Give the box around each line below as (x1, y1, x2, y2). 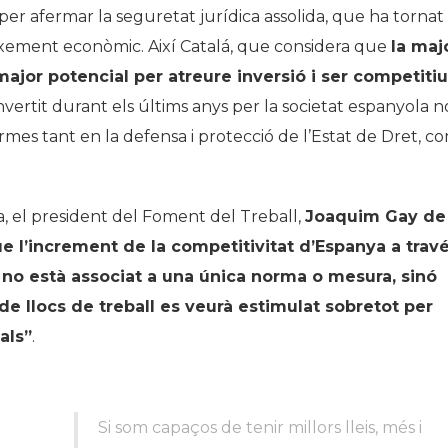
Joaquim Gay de (305, 207, 446, 226)
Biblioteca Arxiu (291, 82, 397, 98)
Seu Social (291, 113, 361, 129)
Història (291, 20, 344, 36)
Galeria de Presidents (291, 51, 432, 67)
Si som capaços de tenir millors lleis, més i (97, 418, 422, 437)
